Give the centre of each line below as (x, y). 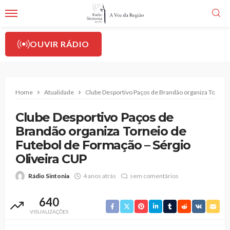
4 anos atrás (100, 176)
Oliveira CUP (51, 159)
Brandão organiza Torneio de (101, 131)
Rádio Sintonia (49, 176)
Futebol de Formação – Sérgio (103, 145)
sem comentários (154, 176)
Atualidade (59, 92)
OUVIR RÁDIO (60, 44)
